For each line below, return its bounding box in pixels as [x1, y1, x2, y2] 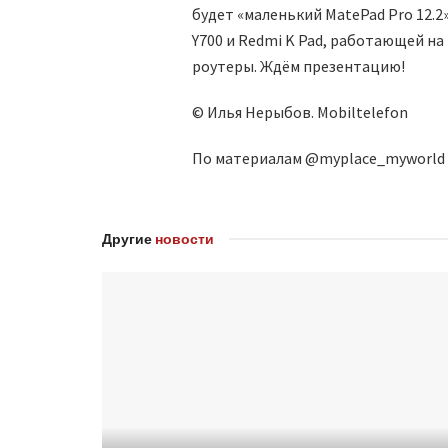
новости [155, 229, 214, 250]
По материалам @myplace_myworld [192, 148, 445, 169]
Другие [102, 229, 155, 250]
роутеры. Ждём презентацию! [192, 56, 405, 77]
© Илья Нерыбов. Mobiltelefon [192, 102, 408, 123]
